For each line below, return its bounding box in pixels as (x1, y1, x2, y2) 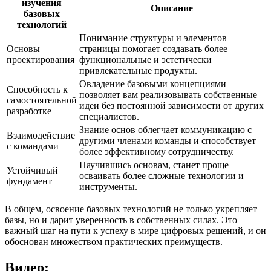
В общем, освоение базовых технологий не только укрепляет (5, 204, 257, 214)
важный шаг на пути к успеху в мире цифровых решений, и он (5, 226, 266, 236)
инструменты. (79, 181, 137, 192)
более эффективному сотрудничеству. (79, 146, 234, 157)
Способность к (7, 84, 68, 94)
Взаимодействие (7, 130, 75, 140)
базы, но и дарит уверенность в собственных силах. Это (5, 215, 237, 225)
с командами (7, 141, 59, 151)
